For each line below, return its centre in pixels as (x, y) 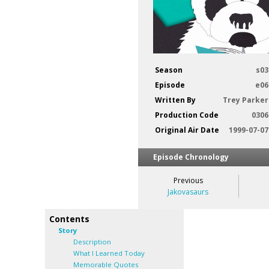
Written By (175, 100)
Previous (188, 181)
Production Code (187, 115)
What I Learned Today (109, 253)
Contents (69, 219)
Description (92, 242)
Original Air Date (187, 130)
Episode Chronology (191, 157)
